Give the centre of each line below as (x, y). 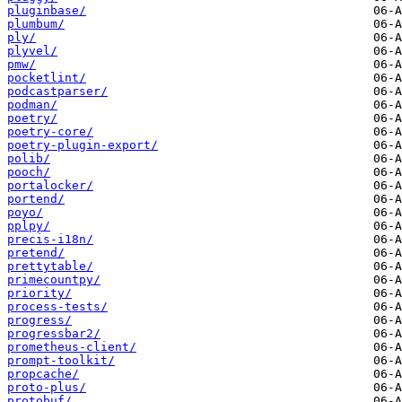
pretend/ (36, 253)
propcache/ (43, 374)
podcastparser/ (57, 92)
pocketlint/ (47, 78)
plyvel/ (32, 51)
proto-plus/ (47, 388)
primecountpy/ (54, 280)
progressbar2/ (54, 334)
